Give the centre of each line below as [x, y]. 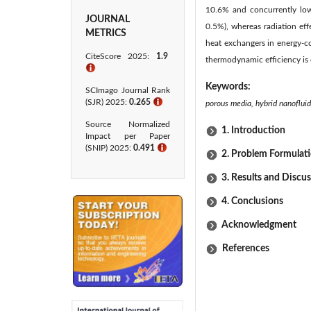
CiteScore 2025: [121, 56]
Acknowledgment [259, 225]
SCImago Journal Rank [128, 90]
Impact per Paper [128, 136]
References [244, 249]
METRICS [106, 33]
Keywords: [229, 87]
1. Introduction [253, 131]
